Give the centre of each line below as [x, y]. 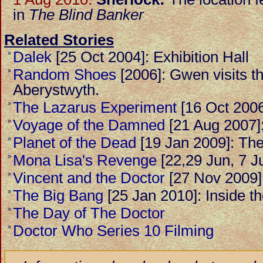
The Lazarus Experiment [95, 107]
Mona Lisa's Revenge [85, 160]
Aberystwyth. [56, 90]
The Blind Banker [86, 15]
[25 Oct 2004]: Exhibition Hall [150, 57]
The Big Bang [58, 195]
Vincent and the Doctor [89, 178]
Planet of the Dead [75, 143]
